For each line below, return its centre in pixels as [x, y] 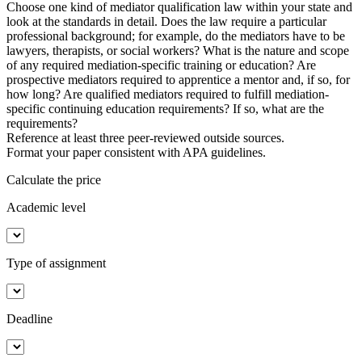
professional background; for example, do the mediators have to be [176, 36]
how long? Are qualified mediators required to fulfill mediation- [168, 94]
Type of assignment [56, 263]
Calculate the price [54, 179]
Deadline [29, 318]
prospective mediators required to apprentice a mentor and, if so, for [178, 79]
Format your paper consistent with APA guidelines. [136, 152]
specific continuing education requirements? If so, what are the [165, 108]
